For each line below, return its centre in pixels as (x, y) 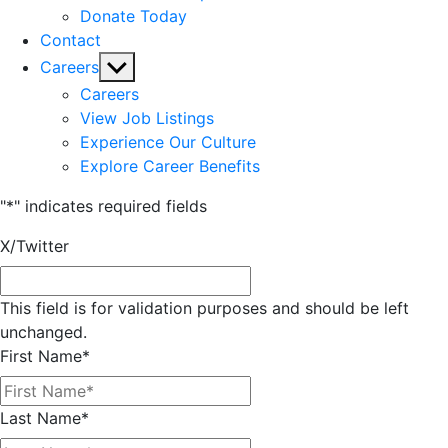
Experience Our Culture (168, 141)
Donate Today (133, 15)
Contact (70, 39)
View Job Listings (147, 117)
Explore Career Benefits (170, 165)
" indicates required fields (110, 205)
